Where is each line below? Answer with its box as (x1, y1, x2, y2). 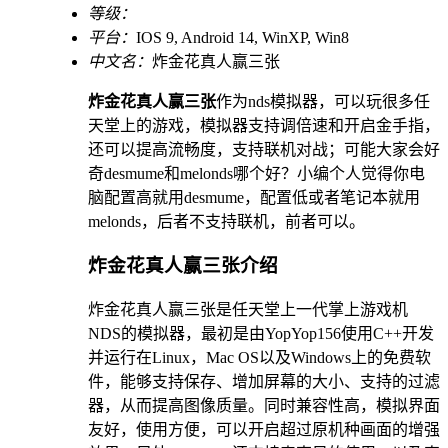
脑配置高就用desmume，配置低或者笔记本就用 (88, 188, 420, 206)
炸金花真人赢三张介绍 (88, 255, 278, 277)
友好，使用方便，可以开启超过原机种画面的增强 (88, 420, 440, 438)
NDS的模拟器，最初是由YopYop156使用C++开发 (88, 324, 434, 342)
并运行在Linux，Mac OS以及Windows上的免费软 (88, 348, 431, 366)
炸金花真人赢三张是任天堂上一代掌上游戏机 (88, 300, 408, 318)
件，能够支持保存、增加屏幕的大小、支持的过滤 (88, 372, 440, 390)
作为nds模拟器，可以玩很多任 (216, 92, 430, 110)
